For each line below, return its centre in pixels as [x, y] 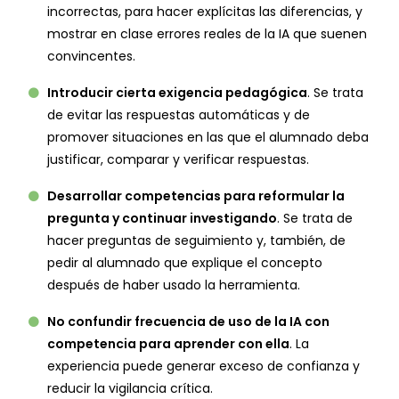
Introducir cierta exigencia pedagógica [177, 93]
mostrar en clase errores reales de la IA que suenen [207, 34]
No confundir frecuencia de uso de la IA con [188, 322]
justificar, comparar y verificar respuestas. [178, 160]
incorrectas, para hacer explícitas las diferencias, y [205, 12]
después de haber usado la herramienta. [174, 285]
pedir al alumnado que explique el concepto [185, 263]
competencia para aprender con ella [168, 344]
